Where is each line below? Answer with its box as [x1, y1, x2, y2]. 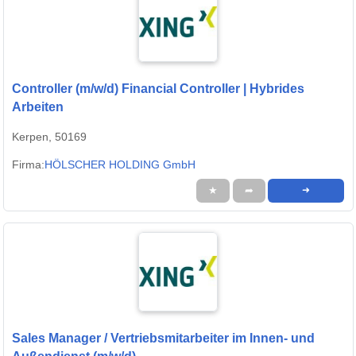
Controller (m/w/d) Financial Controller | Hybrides [12, 82, 304, 96]
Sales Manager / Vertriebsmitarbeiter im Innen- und [12, 331, 315, 346]
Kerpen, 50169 [12, 130, 87, 144]
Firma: [12, 158, 44, 172]
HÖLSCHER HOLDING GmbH [44, 158, 195, 172]
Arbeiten [12, 100, 64, 114]
